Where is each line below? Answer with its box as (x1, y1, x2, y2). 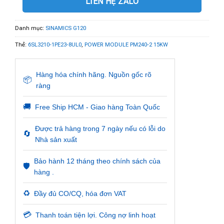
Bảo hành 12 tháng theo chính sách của (34, 156, 160, 165)
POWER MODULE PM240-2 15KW (84, 41, 168, 48)
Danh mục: (15, 24, 45, 31)
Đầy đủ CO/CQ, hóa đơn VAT (34, 189, 126, 197)
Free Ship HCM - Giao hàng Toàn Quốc (35, 102, 160, 111)
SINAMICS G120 (45, 24, 86, 31)
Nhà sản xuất (35, 135, 77, 143)
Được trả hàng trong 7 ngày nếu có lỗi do (35, 124, 165, 132)
